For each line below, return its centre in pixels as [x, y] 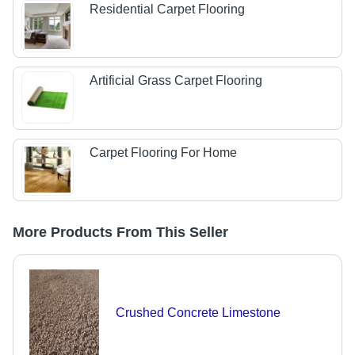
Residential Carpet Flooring [168, 9]
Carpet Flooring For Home [164, 152]
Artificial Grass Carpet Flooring [176, 81]
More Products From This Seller [120, 233]
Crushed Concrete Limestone [198, 313]
